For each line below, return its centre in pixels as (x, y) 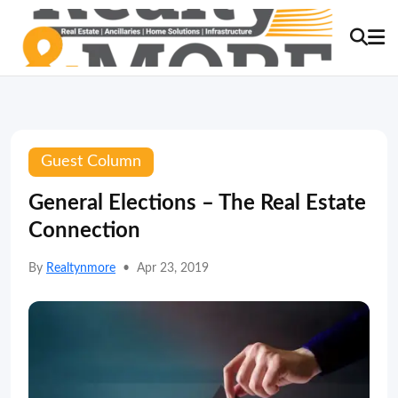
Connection (84, 231)
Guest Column (91, 162)
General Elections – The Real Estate (197, 203)
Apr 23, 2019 (173, 268)
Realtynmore (81, 268)
